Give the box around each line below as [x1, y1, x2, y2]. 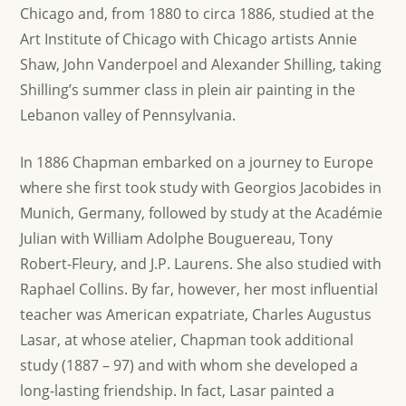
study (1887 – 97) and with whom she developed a [20, 355, 359, 375]
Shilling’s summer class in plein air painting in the [20, 80, 356, 100]
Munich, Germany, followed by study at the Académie [20, 203, 383, 223]
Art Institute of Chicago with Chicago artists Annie [20, 29, 358, 49]
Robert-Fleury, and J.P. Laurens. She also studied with [20, 254, 382, 274]
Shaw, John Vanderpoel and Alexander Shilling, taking [20, 54, 382, 74]
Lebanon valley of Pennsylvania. [20, 105, 237, 125]
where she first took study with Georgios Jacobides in [20, 178, 382, 198]
